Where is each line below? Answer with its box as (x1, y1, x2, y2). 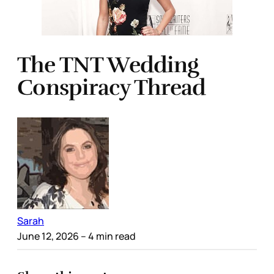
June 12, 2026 (17, 229, 79, 243)
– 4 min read (79, 229, 136, 243)
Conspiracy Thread (17, 73, 206, 101)
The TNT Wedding (17, 51, 199, 78)
